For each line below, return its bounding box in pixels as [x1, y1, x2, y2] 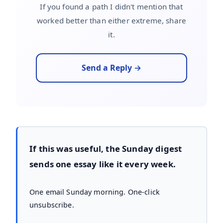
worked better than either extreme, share [36, 15, 187, 25]
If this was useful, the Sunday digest [29, 142, 182, 154]
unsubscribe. [29, 200, 74, 210]
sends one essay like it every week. [29, 158, 176, 170]
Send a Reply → [82, 62, 141, 73]
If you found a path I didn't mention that [40, 1, 183, 11]
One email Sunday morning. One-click [29, 187, 160, 197]
